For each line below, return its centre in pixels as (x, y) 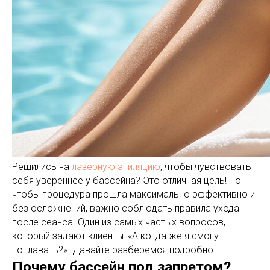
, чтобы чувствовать (206, 167)
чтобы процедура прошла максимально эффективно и (133, 194)
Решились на (42, 167)
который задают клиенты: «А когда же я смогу (115, 236)
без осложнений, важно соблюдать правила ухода (126, 208)
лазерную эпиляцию (116, 167)
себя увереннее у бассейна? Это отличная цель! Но (127, 181)
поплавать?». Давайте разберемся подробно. (114, 250)
